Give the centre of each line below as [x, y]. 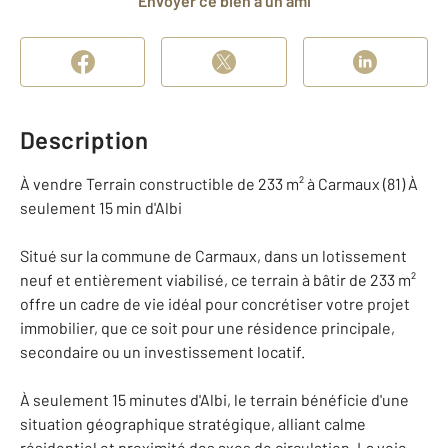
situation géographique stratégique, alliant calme [193, 423]
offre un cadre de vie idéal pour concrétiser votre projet [215, 303]
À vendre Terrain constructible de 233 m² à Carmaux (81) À [219, 183]
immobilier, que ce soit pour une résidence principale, [207, 327]
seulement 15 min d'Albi [101, 207]
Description [84, 139]
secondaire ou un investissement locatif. [162, 351]
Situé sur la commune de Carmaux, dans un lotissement [213, 255]
